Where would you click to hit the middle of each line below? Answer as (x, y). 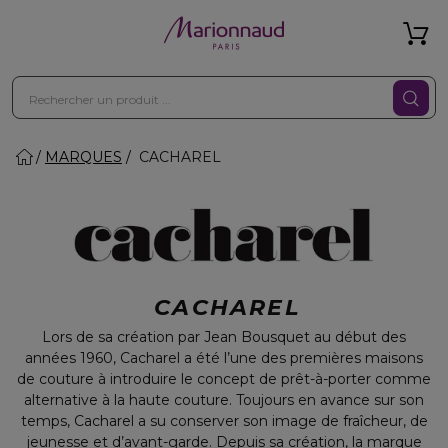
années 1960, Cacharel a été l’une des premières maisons (224, 358)
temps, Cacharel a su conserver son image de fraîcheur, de (224, 421)
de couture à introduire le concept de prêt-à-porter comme (224, 379)
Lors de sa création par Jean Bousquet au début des (224, 337)
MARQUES (83, 157)
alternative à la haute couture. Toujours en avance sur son (224, 400)
